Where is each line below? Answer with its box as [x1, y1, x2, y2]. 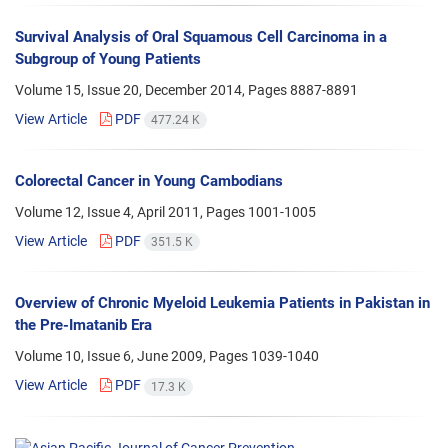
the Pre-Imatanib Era [15, 316, 152, 335]
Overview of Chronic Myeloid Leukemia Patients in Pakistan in [15, 294, 430, 313]
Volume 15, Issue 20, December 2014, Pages [15, 81, 290, 98]
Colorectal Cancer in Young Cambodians [15, 172, 283, 191]
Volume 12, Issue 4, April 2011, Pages [15, 204, 248, 221]
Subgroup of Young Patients [15, 49, 201, 68]
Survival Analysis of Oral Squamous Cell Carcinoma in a [15, 27, 387, 46]
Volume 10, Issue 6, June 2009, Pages [15, 348, 251, 365]
